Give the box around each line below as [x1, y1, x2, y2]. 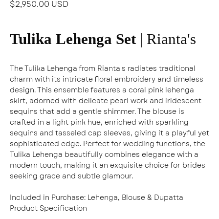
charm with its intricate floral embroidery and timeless [10, 74, 203, 85]
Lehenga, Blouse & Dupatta [88, 193, 183, 203]
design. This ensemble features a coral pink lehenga [10, 85, 194, 95]
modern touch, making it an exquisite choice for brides [10, 160, 205, 171]
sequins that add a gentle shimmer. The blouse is [10, 107, 184, 117]
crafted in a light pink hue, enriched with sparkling [10, 117, 189, 128]
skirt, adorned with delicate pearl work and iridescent [10, 96, 201, 106]
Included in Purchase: [10, 193, 88, 203]
